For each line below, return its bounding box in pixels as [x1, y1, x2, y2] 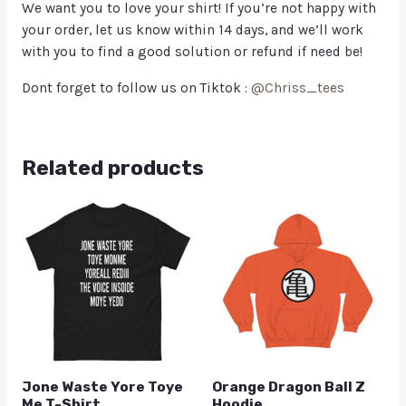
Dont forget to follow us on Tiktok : [21, 79, 251, 96]
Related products [21, 154, 204, 180]
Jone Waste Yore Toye [21, 379, 183, 396]
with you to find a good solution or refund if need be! [21, 43, 362, 61]
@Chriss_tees [250, 79, 344, 96]
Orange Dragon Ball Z [212, 379, 365, 396]
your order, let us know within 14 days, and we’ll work [21, 22, 363, 39]
